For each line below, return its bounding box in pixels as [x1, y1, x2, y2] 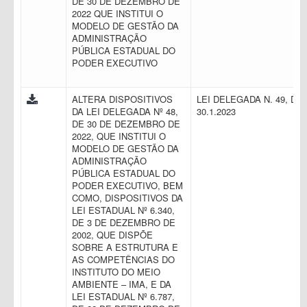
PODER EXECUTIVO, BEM [72, 179, 183, 192]
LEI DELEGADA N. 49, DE [197, 93, 303, 106]
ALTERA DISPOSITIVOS [72, 93, 173, 106]
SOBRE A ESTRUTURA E [72, 241, 178, 254]
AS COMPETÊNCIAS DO [72, 253, 175, 266]
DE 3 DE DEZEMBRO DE [72, 216, 175, 229]
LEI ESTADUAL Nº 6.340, [72, 204, 175, 217]
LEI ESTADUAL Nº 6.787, [72, 290, 175, 303]
